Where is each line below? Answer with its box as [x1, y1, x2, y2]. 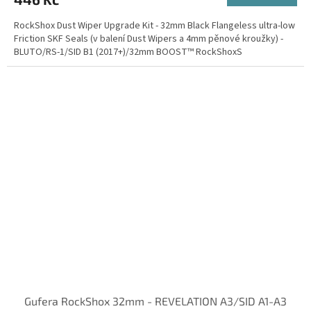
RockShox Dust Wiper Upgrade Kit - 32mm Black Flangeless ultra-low [14, 19, 295, 33]
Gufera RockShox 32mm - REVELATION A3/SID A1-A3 [24, 294, 287, 308]
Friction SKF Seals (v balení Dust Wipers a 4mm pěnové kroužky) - [14, 32, 283, 47]
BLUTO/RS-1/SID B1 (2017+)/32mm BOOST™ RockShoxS [14, 45, 242, 60]
